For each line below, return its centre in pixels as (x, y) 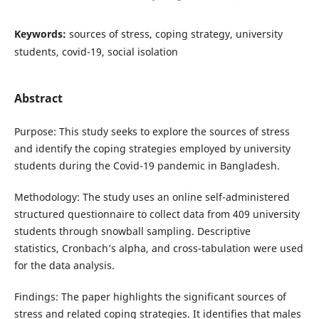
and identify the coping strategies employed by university (152, 148)
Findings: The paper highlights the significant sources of (150, 297)
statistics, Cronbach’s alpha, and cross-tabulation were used (158, 248)
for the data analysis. (64, 265)
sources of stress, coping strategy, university (176, 33)
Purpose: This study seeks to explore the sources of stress (152, 131)
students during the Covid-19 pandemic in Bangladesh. (147, 165)
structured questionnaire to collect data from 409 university (157, 214)
